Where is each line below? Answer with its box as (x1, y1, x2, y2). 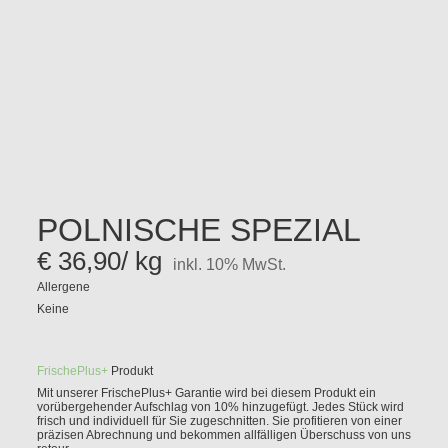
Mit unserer (36, 386, 101, 401)
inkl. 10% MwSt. (172, 256, 286, 274)
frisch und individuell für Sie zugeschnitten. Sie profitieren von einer (36, 414, 402, 429)
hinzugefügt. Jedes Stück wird (238, 400, 404, 415)
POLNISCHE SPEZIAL (36, 212, 361, 249)
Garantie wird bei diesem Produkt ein (171, 386, 376, 401)
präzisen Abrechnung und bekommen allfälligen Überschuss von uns (36, 428, 411, 443)
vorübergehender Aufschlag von (36, 400, 214, 415)
